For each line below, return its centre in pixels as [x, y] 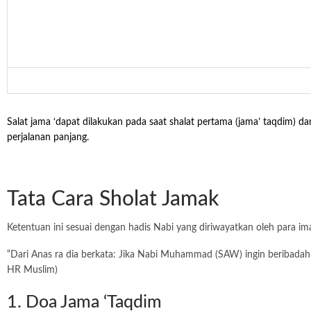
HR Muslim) [32, 270]
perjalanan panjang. [48, 137]
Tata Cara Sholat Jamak [113, 199]
